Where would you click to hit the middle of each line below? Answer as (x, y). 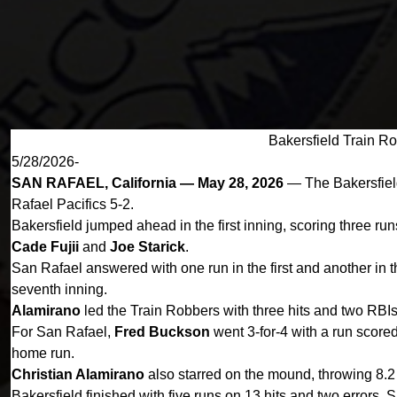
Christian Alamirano (78, 374)
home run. (43, 353)
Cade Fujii (45, 247)
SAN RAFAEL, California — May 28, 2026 (148, 183)
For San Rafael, (63, 332)
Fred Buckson (162, 332)
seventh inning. (59, 289)
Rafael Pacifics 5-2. (73, 204)
